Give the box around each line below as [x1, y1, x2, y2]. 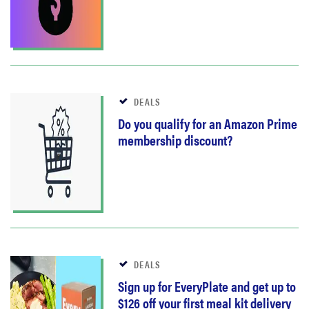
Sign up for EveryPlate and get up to [118, 275, 296, 296]
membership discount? [118, 129, 232, 150]
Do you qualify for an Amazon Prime [118, 112, 297, 133]
